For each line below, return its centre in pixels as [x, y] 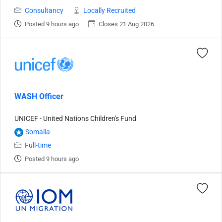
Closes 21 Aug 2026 [126, 24]
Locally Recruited [110, 11]
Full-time [38, 145]
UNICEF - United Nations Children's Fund [75, 119]
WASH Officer [39, 96]
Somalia [38, 132]
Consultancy [44, 11]
